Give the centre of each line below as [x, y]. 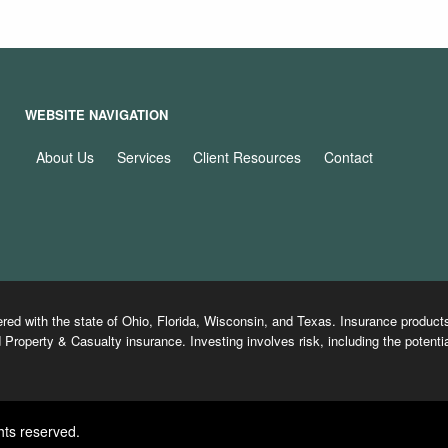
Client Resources [247, 156]
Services [143, 156]
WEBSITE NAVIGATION [97, 115]
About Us [65, 156]
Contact [348, 156]
